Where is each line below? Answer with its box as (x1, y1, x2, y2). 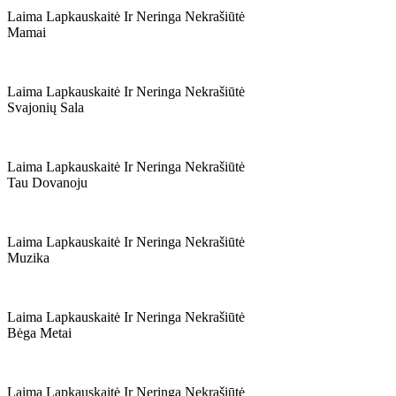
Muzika (7, 250, 49, 265)
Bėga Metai (7, 325, 72, 340)
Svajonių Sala (7, 100, 84, 115)
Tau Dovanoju (7, 175, 88, 190)
